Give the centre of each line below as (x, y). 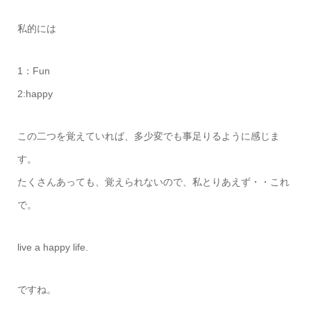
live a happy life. (52, 247)
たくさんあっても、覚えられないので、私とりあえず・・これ (153, 182)
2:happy (35, 94)
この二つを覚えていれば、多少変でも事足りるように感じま (148, 136)
